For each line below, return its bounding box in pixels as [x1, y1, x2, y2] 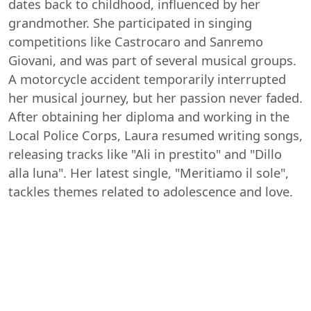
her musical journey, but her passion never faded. [8, 89, 303, 106]
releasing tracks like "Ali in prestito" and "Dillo [8, 145, 282, 162]
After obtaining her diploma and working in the [8, 108, 289, 125]
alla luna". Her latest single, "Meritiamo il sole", [8, 164, 289, 181]
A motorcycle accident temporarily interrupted [8, 70, 286, 87]
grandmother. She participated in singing [8, 14, 252, 31]
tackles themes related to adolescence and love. [8, 183, 293, 200]
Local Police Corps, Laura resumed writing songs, [8, 126, 303, 144]
